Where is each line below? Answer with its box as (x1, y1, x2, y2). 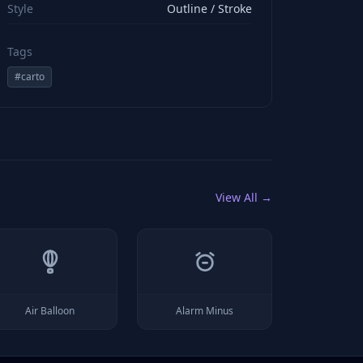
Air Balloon (25, 304, 75, 318)
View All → (216, 190, 272, 205)
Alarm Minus (176, 304, 234, 318)
